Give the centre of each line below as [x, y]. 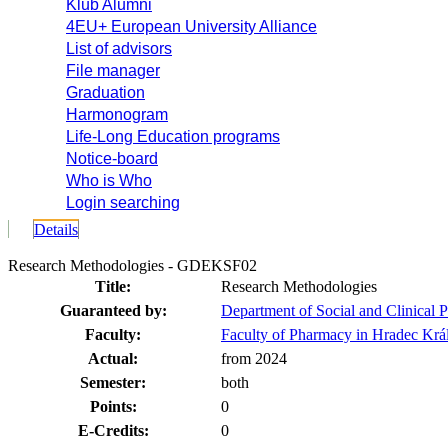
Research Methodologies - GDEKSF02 [132, 265]
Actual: [113, 358]
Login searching [123, 202]
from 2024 [254, 358]
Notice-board [112, 158]
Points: [113, 406]
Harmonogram [117, 114]
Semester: [113, 382]
